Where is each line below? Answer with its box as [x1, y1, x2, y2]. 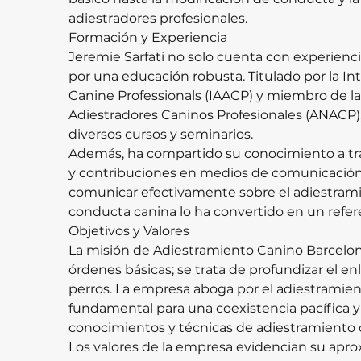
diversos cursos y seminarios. [68, 127, 253, 142]
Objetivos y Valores [68, 223, 189, 239]
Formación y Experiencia [68, 30, 227, 45]
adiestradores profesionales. [68, 10, 247, 26]
